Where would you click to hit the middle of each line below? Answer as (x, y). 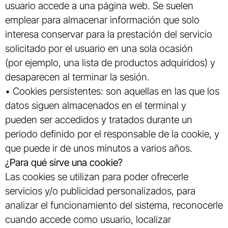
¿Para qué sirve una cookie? (64, 163)
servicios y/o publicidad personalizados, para (100, 191)
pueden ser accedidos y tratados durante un (99, 120)
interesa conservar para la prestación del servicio (109, 34)
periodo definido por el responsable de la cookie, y (112, 134)
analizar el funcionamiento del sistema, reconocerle (114, 205)
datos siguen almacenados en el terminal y (96, 106)
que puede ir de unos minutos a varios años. (99, 148)
